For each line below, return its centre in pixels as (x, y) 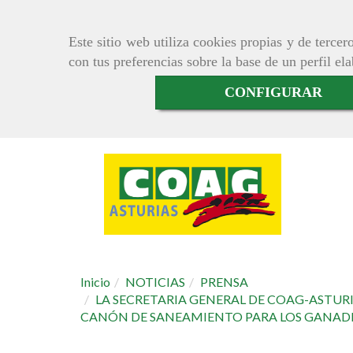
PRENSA (224, 282)
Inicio (95, 282)
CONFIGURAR (273, 93)
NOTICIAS (155, 282)
